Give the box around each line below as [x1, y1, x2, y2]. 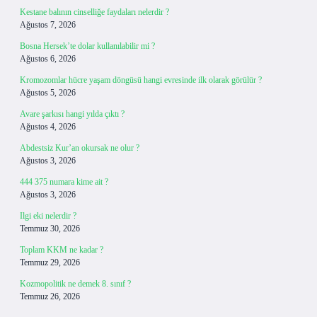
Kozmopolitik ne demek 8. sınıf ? [20, 279, 131, 289]
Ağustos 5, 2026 [20, 88, 76, 98]
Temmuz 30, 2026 [20, 224, 80, 234]
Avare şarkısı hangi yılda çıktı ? [20, 109, 125, 119]
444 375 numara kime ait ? [20, 177, 108, 187]
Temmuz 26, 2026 [20, 292, 80, 301]
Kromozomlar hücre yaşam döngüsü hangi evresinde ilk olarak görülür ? [20, 75, 262, 85]
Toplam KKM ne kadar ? [20, 245, 103, 255]
